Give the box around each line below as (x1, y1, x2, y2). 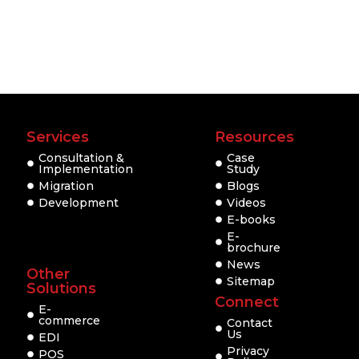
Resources (215, 127, 295, 146)
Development (38, 195, 119, 210)
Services (26, 127, 90, 146)
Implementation (38, 161, 134, 176)
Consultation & (38, 150, 125, 165)
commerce (38, 313, 101, 328)
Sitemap (227, 273, 276, 288)
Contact (227, 315, 273, 330)
